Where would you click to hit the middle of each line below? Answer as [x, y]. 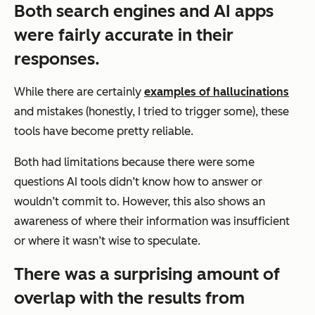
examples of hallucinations [217, 91]
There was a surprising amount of [147, 274]
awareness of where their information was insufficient [152, 221]
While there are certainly [79, 91]
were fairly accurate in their [124, 34]
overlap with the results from [129, 297]
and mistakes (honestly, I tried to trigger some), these [152, 111]
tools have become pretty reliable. [104, 131]
